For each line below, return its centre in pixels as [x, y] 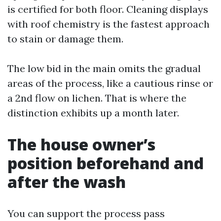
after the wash [67, 182]
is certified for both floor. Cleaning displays [108, 9]
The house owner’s [81, 144]
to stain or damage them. [65, 39]
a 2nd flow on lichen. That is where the [97, 98]
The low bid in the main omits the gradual [104, 68]
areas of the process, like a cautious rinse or [110, 83]
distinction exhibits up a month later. [93, 113]
